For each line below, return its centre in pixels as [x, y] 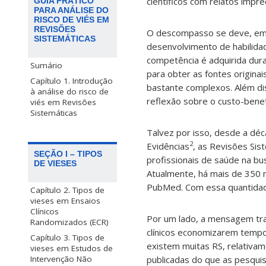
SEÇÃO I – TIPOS [68, 154]
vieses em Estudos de [72, 248]
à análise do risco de [69, 91]
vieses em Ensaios [65, 201]
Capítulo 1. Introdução [72, 80]
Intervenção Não [61, 259]
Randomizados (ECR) [69, 222]
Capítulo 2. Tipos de [67, 190]
